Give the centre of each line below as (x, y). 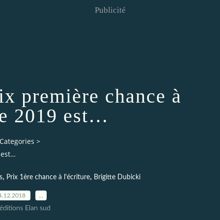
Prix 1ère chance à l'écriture (48, 177)
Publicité (110, 10)
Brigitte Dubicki (117, 177)
